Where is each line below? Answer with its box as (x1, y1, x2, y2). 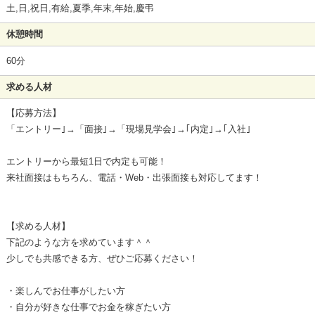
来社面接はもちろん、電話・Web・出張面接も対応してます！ (6, 172, 262, 184)
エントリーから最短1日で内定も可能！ (6, 156, 167, 167)
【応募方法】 (6, 108, 61, 119)
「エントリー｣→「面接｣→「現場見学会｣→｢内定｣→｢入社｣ (6, 124, 251, 135)
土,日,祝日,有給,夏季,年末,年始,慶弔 (6, 2, 154, 13)
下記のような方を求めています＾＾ (6, 237, 153, 248)
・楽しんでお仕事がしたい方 (6, 285, 125, 297)
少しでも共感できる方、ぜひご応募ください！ (6, 253, 198, 264)
